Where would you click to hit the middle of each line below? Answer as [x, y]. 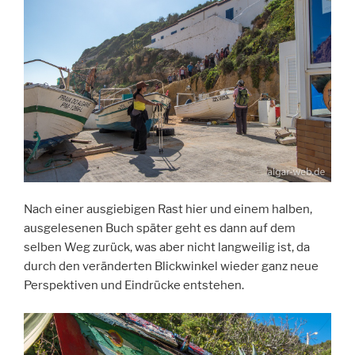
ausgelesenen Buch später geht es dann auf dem [160, 228]
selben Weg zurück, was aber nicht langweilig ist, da [167, 247]
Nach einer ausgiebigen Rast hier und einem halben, [168, 209]
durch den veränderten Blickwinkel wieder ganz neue [171, 266]
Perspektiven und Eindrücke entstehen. [134, 285]
